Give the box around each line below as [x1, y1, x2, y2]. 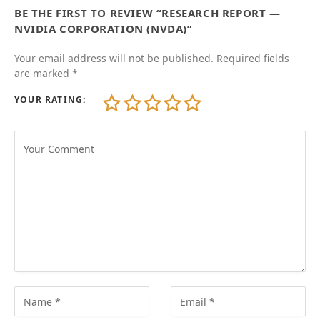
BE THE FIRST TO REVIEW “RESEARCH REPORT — [14, 6, 281, 20]
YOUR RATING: [14, 94, 86, 106]
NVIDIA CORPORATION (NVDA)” [14, 21, 193, 36]
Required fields [216, 51, 289, 65]
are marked [14, 66, 72, 80]
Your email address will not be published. [14, 51, 214, 65]
